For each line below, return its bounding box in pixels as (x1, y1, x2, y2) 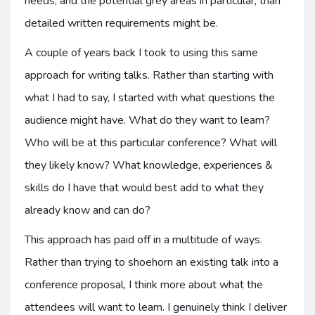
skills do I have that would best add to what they (25, 180, 264, 195)
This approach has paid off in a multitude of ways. (25, 232, 262, 247)
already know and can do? (25, 202, 150, 218)
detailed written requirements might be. (25, 15, 218, 31)
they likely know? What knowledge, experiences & (25, 157, 273, 173)
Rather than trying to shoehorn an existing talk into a (25, 255, 278, 270)
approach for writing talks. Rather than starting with (25, 67, 274, 83)
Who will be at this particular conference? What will (25, 135, 277, 150)
